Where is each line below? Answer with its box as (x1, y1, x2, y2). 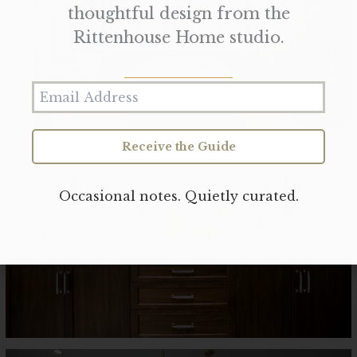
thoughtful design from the (67, 4, 290, 23)
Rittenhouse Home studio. (73, 28, 284, 47)
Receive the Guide (121, 139, 236, 155)
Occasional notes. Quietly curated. (58, 188, 299, 205)
